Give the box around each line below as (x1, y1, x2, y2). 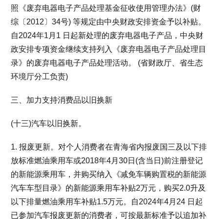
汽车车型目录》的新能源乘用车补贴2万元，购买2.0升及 (11, 184, 206, 192)
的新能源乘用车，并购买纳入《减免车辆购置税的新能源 (11, 170, 207, 178)
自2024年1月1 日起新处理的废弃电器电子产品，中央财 (11, 31, 204, 40)
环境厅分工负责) (11, 72, 68, 81)
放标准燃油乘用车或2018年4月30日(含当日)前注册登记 (11, 156, 203, 165)
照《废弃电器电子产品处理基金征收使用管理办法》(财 (11, 4, 201, 12)
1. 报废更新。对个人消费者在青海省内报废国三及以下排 (11, 143, 207, 151)
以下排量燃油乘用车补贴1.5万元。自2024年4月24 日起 (11, 197, 203, 206)
